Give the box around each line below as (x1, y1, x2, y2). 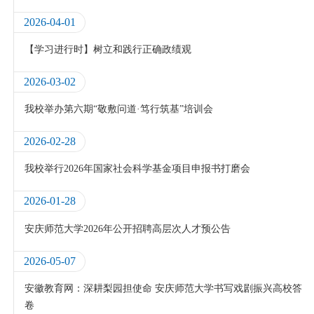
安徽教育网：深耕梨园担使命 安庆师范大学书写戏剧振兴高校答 (25, 282, 303, 294)
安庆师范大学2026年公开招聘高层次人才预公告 (25, 222, 231, 234)
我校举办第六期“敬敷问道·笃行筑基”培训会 (25, 103, 214, 115)
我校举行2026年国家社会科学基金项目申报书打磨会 (25, 163, 251, 175)
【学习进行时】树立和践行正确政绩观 (25, 43, 192, 55)
